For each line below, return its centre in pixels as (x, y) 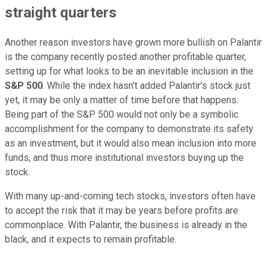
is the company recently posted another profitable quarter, (125, 57)
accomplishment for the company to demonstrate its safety (129, 129)
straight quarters (61, 13)
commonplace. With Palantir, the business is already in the (126, 225)
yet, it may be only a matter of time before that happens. (122, 100)
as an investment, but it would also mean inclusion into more (131, 144)
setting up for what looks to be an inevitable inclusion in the (129, 71)
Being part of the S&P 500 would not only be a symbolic (122, 115)
